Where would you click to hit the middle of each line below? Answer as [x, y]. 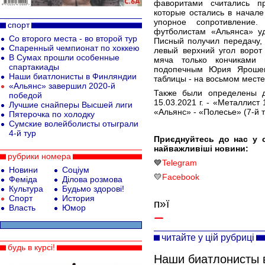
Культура [26, 189]
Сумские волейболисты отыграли [74, 124]
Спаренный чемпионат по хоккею [74, 48]
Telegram [180, 163]
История [78, 198]
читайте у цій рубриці [208, 237]
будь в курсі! [31, 247]
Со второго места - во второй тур [73, 38]
